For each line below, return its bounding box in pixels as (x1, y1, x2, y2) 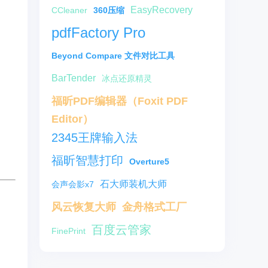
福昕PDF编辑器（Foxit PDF (51, 95, 188, 107)
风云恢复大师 (51, 201, 116, 213)
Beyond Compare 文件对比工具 (51, 51, 175, 60)
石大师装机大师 (100, 179, 167, 189)
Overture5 (129, 157, 169, 166)
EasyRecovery (130, 5, 193, 15)
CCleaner (51, 5, 87, 15)
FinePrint (51, 226, 86, 236)
